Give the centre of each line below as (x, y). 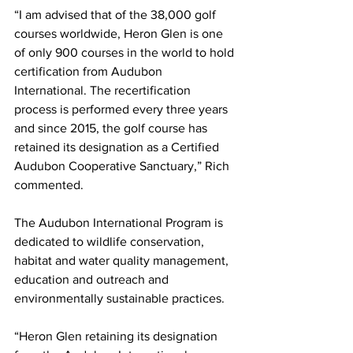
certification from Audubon (90, 72)
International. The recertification (104, 91)
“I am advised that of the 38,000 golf (117, 15)
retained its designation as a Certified (118, 147)
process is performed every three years (123, 110)
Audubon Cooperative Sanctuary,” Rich (123, 166)
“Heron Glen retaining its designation (117, 336)
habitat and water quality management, (123, 261)
